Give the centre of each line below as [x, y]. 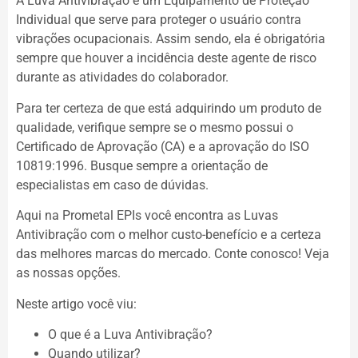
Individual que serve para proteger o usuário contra [159, 20]
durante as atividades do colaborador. [124, 78]
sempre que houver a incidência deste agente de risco [166, 58]
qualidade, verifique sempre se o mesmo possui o [155, 127]
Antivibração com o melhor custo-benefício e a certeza [169, 235]
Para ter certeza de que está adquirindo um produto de [169, 108]
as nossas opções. [70, 273]
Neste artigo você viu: [78, 304]
